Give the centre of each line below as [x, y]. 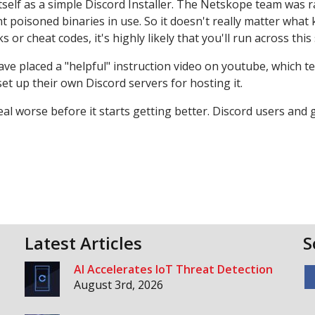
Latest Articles [84, 243]
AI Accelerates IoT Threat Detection [174, 269]
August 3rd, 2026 [119, 284]
